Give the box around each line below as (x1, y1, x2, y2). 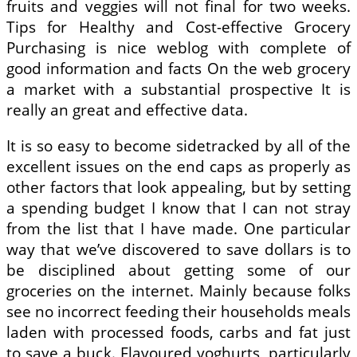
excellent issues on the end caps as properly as (6, 155, 351, 177)
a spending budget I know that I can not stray (6, 197, 351, 218)
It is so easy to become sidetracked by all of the (6, 135, 351, 156)
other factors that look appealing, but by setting (6, 176, 351, 198)
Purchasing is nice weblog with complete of (6, 37, 351, 58)
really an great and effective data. (6, 99, 248, 120)
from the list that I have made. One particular (6, 218, 351, 239)
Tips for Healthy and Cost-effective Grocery (6, 16, 351, 37)
